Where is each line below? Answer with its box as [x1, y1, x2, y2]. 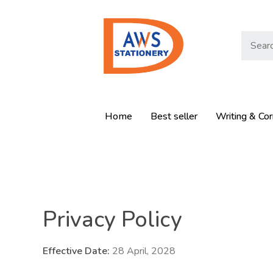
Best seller [151, 109, 197, 123]
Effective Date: [43, 244, 110, 258]
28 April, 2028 [109, 244, 176, 258]
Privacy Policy [43, 204, 182, 235]
